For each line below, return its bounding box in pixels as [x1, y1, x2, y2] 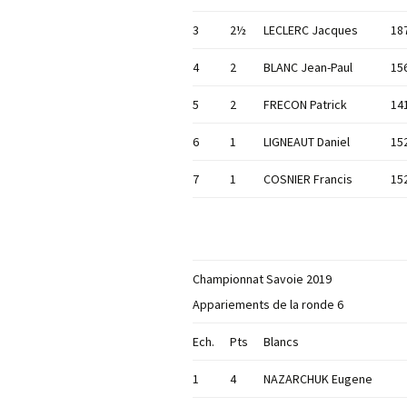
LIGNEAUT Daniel [263, 134, 350, 151]
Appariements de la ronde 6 [193, 296, 343, 313]
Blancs [263, 333, 299, 351]
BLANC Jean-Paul [263, 59, 352, 76]
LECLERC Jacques [263, 22, 358, 39]
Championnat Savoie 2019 [193, 271, 332, 288]
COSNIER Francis [263, 171, 352, 188]
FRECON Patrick [263, 96, 347, 114]
